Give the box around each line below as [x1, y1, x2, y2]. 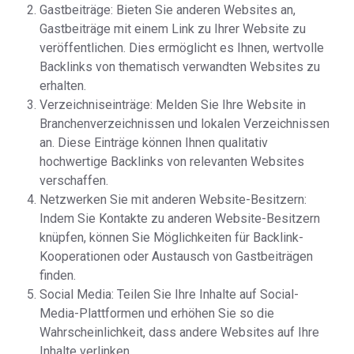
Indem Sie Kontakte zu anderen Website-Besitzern [40, 211, 320, 226]
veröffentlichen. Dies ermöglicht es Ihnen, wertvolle [40, 40, 324, 55]
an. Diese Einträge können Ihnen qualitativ [40, 135, 268, 150]
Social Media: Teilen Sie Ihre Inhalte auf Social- [40, 287, 299, 302]
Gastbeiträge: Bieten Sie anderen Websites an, [40, 2, 296, 17]
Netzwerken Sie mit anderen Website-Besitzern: [40, 192, 307, 207]
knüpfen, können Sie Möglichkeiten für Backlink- [40, 230, 303, 245]
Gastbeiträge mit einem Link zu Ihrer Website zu [40, 21, 306, 36]
